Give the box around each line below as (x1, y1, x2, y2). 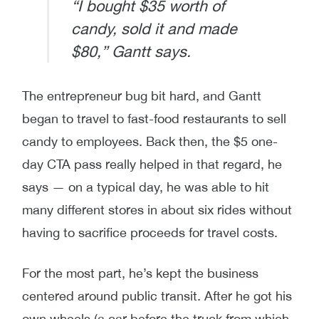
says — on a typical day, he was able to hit (22, 179, 269, 194)
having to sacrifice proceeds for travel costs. (22, 224, 281, 240)
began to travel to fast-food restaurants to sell (22, 110, 286, 126)
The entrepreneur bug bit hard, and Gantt (22, 88, 261, 103)
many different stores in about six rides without (22, 202, 292, 217)
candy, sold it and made (70, 19, 237, 38)
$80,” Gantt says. (70, 42, 191, 61)
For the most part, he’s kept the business (22, 266, 258, 281)
